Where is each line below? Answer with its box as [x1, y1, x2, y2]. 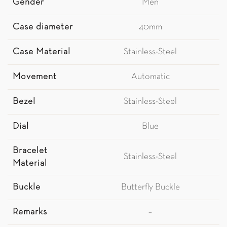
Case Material [13, 48, 70, 57]
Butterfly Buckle [121, 183, 180, 192]
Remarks [13, 208, 47, 217]
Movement [13, 72, 57, 82]
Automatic [131, 72, 170, 82]
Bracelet [13, 146, 48, 156]
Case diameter [13, 23, 73, 32]
